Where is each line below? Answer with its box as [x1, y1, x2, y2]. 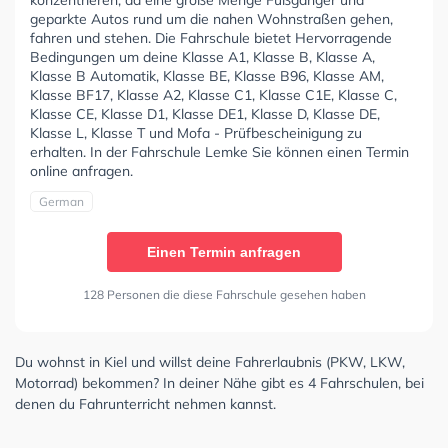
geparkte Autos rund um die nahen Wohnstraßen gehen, [30, 10, 393, 29]
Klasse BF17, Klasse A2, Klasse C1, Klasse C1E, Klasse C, [30, 86, 397, 105]
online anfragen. [30, 162, 133, 181]
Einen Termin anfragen [147, 244, 301, 261]
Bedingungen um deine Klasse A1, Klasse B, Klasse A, [30, 48, 375, 67]
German [39, 194, 84, 210]
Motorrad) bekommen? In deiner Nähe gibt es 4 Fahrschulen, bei [15, 374, 424, 393]
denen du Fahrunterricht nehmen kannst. [15, 395, 276, 414]
